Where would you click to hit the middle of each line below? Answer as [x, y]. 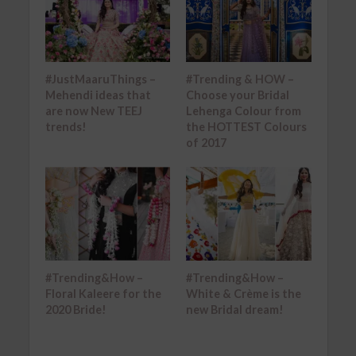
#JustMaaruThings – [100, 79]
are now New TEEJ [93, 110]
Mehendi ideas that [98, 95]
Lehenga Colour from [244, 110]
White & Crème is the [244, 293]
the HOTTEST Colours [246, 126]
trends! [66, 126]
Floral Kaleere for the [103, 293]
